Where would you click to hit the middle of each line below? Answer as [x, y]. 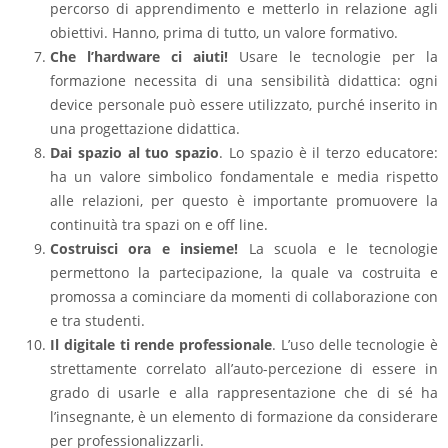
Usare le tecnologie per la [333, 57]
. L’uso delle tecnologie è [355, 345]
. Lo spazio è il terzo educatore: [328, 153]
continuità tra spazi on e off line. [159, 225]
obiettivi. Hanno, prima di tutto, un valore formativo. [224, 33]
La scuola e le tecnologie [338, 249]
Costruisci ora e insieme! [144, 249]
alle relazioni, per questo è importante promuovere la [244, 201]
